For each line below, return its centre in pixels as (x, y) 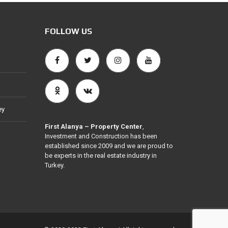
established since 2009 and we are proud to (109, 146)
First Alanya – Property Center (94, 126)
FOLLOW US (68, 31)
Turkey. (55, 165)
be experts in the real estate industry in (101, 155)
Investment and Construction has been (101, 136)
